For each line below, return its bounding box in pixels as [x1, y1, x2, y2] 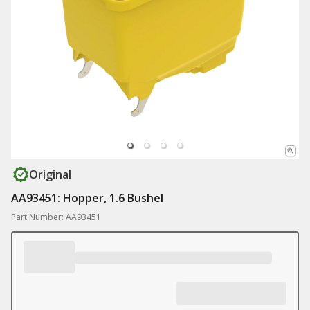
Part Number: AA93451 [11, 211, 101, 223]
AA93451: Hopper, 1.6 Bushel [11, 190, 163, 206]
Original [29, 167, 71, 182]
